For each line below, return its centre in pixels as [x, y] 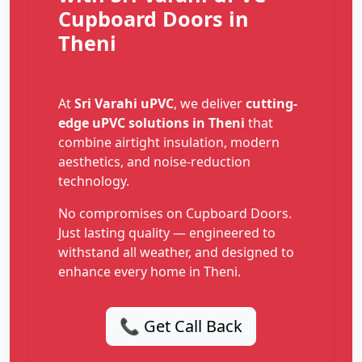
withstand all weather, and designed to [176, 253]
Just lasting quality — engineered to [167, 233]
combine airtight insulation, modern [169, 143]
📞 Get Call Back [181, 326]
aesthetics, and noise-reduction [154, 162]
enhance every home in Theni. [149, 272]
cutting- [271, 104]
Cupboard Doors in [154, 19]
